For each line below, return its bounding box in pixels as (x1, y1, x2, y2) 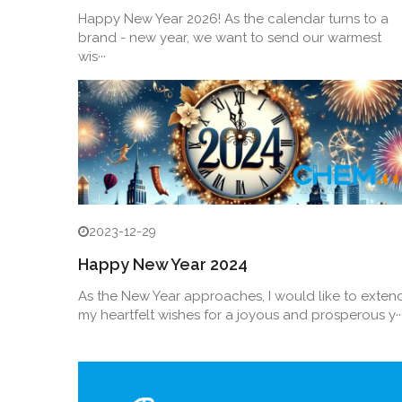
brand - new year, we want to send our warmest (78, 29, 381, 46)
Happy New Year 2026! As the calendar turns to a (78, 10, 389, 27)
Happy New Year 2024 (78, 254, 248, 274)
